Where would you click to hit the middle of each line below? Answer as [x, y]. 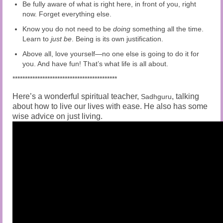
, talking [185, 97]
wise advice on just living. [57, 116]
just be [61, 39]
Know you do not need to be [68, 29]
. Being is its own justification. [117, 39]
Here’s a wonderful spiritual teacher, [77, 97]
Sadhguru [156, 97]
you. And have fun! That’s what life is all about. [95, 64]
